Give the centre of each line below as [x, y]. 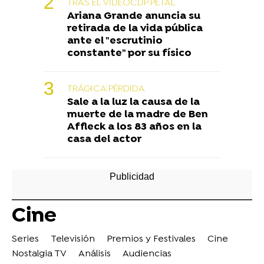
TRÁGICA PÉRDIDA [106, 89]
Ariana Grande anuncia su [134, 16]
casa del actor [104, 140]
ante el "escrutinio [115, 41]
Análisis [95, 254]
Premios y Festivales [151, 240]
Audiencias [147, 254]
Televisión [73, 240]
